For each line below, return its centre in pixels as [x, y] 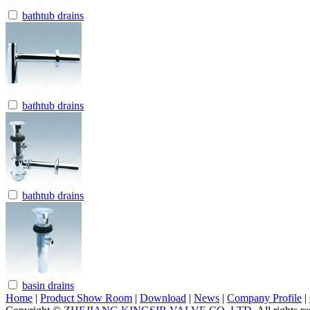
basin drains [48, 285]
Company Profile [264, 298]
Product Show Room [86, 298]
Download [163, 298]
